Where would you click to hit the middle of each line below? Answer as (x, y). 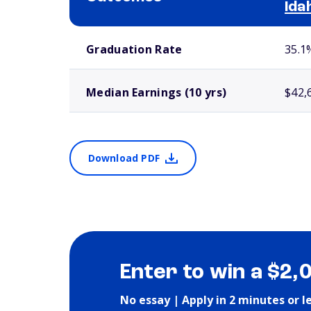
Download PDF (124, 158)
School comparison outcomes (118, 32)
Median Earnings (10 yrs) (157, 92)
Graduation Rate (134, 49)
